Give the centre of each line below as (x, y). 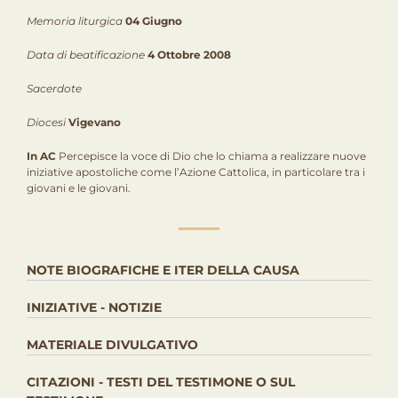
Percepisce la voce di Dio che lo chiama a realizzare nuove (211, 156)
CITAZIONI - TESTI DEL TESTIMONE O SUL (161, 382)
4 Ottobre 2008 (189, 55)
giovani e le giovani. (79, 188)
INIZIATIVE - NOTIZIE (94, 307)
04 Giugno (154, 21)
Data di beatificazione (86, 55)
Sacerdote (54, 88)
